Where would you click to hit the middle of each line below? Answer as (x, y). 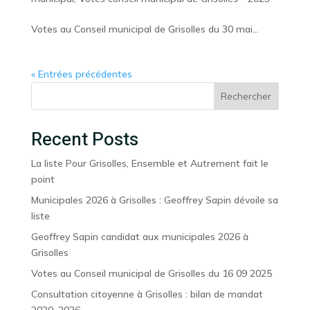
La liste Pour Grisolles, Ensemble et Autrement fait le (149, 163)
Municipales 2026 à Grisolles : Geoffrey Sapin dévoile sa (154, 200)
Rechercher (246, 96)
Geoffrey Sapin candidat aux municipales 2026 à (139, 237)
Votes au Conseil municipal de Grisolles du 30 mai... (145, 29)
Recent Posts (84, 140)
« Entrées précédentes (81, 74)
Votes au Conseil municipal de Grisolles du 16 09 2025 (151, 273)
